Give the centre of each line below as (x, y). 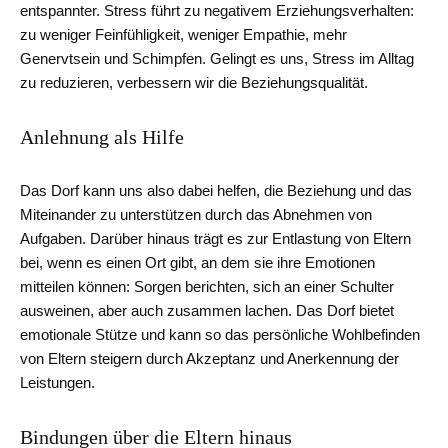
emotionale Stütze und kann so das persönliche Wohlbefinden (220, 335)
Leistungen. (57, 383)
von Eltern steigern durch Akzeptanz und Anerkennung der (209, 359)
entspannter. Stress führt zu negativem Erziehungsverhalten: (217, 11)
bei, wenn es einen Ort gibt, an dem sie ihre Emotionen (197, 263)
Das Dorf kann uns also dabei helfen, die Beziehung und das (216, 191)
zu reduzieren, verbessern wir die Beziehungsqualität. (194, 83)
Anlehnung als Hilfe (102, 137)
